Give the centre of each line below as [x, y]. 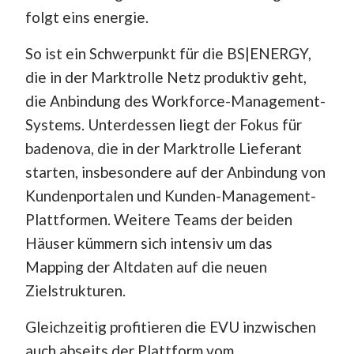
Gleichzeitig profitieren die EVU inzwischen [170, 326]
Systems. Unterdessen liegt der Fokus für [163, 124]
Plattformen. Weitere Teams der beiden [158, 219]
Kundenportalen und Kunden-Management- [170, 195]
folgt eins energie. [87, 17]
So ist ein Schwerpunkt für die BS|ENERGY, [168, 53]
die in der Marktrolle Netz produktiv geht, [166, 77]
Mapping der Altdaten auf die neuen [146, 266]
